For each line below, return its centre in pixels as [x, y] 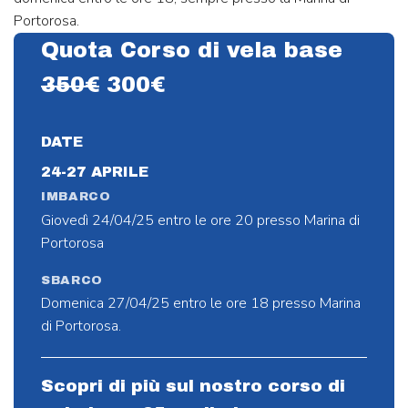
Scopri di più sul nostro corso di [193, 386]
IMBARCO [76, 197]
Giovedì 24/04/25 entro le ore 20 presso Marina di [200, 220]
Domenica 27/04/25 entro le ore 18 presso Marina [201, 304]
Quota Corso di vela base [192, 50]
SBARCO [72, 280]
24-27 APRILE [95, 172]
